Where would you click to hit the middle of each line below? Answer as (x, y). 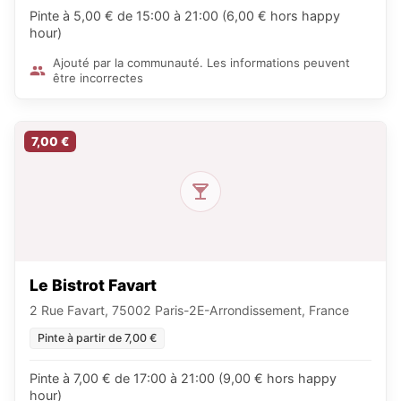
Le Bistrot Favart (93, 285)
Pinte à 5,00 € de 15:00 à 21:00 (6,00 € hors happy (185, 16)
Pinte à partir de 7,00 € (97, 338)
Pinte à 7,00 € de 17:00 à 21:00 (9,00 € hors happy (183, 378)
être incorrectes (98, 78)
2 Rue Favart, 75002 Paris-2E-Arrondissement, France (189, 310)
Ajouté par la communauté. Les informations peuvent (201, 63)
